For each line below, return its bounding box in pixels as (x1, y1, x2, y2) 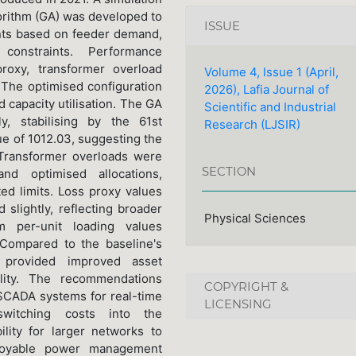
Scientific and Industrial (203, 99, 336, 115)
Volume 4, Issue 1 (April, (203, 64, 339, 80)
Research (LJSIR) (203, 117, 300, 133)
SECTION (202, 164, 256, 179)
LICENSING (203, 297, 272, 312)
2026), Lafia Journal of (203, 82, 329, 98)
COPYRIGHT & (203, 280, 288, 295)
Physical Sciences (203, 210, 306, 226)
